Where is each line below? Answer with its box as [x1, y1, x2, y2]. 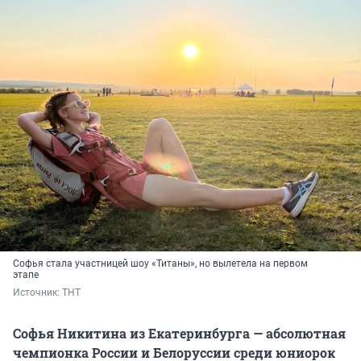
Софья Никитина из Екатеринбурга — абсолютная [13, 325, 346, 342]
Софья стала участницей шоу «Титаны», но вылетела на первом [13, 258, 308, 270]
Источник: [13, 287, 62, 299]
